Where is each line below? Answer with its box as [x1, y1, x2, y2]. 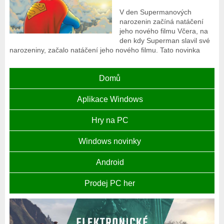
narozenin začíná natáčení [119, 17, 204, 26]
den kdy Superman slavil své [119, 36, 210, 45]
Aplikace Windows [76, 95, 143, 104]
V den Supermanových [119, 8, 192, 16]
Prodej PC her [84, 179, 135, 188]
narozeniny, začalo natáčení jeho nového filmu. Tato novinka [9, 46, 200, 54]
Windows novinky [78, 137, 141, 146]
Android [95, 158, 124, 167]
